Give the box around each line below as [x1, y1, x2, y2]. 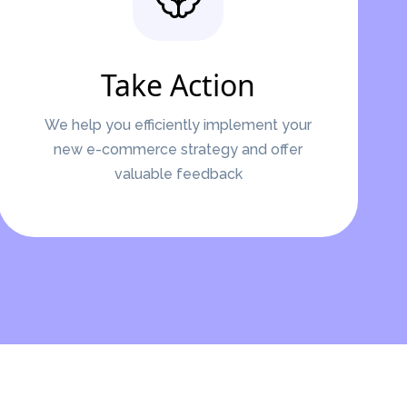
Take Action [101, 65, 255, 104]
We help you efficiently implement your [45, 116, 312, 134]
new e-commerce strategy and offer [54, 141, 303, 158]
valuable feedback [114, 165, 243, 183]
